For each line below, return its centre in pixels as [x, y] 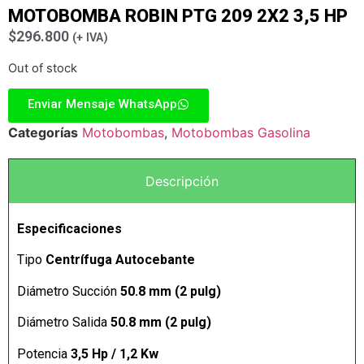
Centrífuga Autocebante [120, 260]
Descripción [182, 181]
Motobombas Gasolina [241, 132]
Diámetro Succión [69, 291]
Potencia [44, 353]
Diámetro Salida [64, 323]
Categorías [43, 132]
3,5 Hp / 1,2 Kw [115, 353]
